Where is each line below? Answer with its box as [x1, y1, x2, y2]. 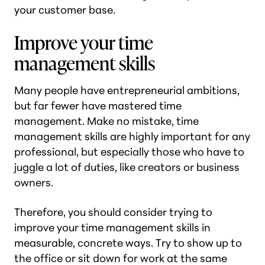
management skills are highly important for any [14, 130, 250, 143]
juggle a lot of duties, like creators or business [14, 160, 240, 174]
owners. [14, 176, 53, 189]
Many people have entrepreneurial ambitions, [14, 83, 240, 97]
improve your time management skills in [14, 221, 211, 234]
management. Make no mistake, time [14, 114, 199, 128]
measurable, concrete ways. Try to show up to [14, 236, 242, 250]
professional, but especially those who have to [14, 145, 244, 159]
